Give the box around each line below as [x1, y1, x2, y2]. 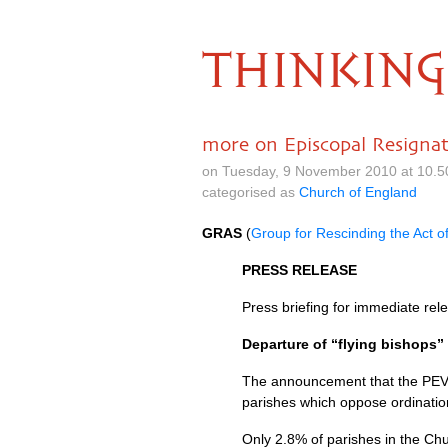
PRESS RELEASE [242, 262, 357, 278]
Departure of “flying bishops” [242, 336, 444, 352]
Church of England [299, 184, 417, 200]
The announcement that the [242, 373, 422, 389]
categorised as [202, 184, 299, 200]
